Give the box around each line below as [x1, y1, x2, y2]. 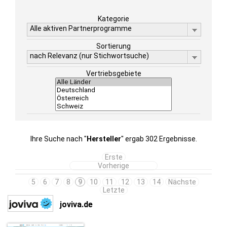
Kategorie [98, 15, 129, 23]
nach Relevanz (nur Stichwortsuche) [30, 52, 149, 60]
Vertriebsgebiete [86, 69, 141, 78]
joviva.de [60, 199, 93, 209]
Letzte [102, 186, 125, 194]
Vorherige [98, 162, 129, 170]
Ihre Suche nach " [30, 135, 87, 143]
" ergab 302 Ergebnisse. [121, 135, 197, 143]
